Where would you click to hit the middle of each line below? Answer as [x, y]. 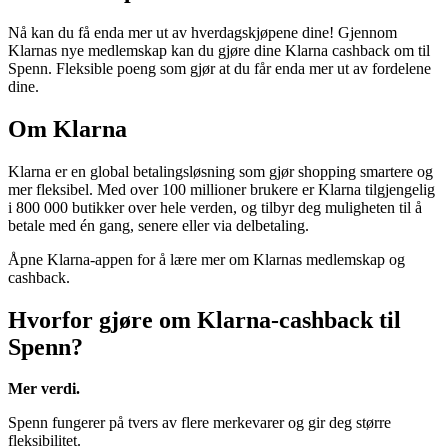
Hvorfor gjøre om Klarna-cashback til [204, 319]
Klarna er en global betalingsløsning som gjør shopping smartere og [220, 171]
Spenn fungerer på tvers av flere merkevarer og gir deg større [199, 423]
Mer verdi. [44, 389]
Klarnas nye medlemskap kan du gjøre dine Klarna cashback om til [219, 50]
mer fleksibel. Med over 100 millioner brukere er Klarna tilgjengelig [221, 189]
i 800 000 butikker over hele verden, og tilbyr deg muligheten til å [215, 207]
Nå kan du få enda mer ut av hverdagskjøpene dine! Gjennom [202, 32]
